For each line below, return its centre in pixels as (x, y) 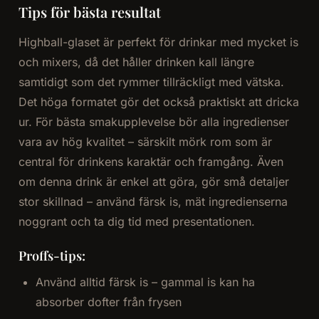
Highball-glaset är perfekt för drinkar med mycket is (158, 42)
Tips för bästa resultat (89, 12)
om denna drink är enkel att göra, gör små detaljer (153, 182)
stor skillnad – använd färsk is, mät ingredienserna (153, 202)
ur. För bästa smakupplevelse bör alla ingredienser (153, 122)
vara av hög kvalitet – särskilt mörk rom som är (145, 142)
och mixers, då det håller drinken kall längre (136, 62)
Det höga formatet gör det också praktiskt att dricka (158, 102)
